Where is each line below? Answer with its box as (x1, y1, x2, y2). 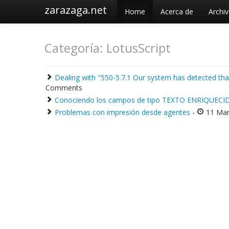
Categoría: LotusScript (44, 39, 171, 56)
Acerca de (161, 7, 193, 16)
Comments (45, 83, 82, 93)
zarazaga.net (44, 3, 107, 17)
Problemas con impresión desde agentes (55, 107, 192, 117)
